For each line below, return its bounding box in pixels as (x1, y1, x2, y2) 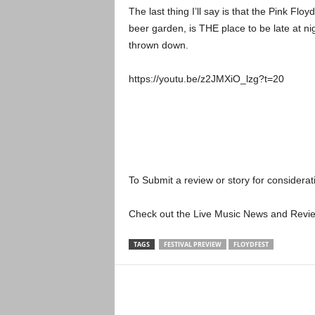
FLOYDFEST (233, 240, 269, 249)
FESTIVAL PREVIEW (163, 240, 221, 249)
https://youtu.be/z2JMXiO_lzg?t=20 (128, 73, 284, 84)
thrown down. (128, 39, 188, 51)
